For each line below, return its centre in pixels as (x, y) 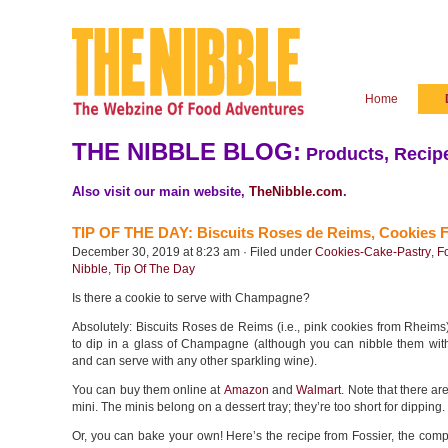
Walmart (319, 390)
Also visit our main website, (160, 191)
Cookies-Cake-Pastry (373, 252)
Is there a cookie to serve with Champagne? (191, 298)
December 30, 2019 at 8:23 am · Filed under (193, 252)
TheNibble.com (296, 191)
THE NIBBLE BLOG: (186, 151)
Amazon (246, 390)
